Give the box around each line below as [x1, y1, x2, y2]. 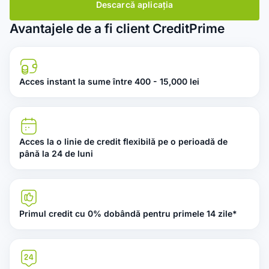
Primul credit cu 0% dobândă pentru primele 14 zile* [19, 208, 237, 219]
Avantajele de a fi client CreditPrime [10, 20, 225, 36]
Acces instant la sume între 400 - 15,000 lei [19, 76, 199, 86]
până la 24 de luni [19, 148, 93, 159]
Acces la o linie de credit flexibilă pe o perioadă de [19, 136, 228, 147]
